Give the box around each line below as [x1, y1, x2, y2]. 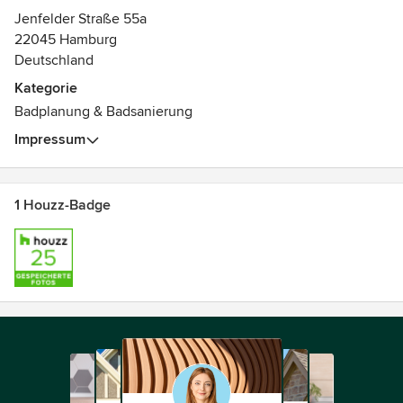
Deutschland [14, 51, 94, 69]
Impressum [14, 130, 85, 148]
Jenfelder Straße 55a [14, 10, 147, 28]
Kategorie [14, 79, 77, 97]
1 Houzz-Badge [14, 196, 111, 214]
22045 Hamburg [14, 31, 117, 49]
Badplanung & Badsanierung [14, 103, 193, 121]
